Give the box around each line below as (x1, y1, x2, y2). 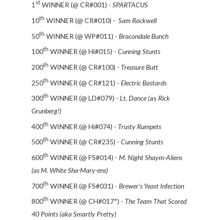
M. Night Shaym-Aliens (119, 153, 182, 162)
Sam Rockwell (118, 16, 157, 25)
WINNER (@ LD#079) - (49, 93, 120, 102)
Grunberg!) (31, 106, 61, 115)
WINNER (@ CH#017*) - (49, 197, 125, 206)
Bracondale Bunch (119, 31, 168, 40)
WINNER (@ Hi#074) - (49, 122, 118, 131)
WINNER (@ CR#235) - (49, 137, 121, 146)
